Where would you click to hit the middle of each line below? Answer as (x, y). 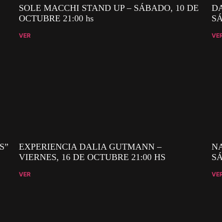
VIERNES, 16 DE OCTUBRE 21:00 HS (92, 157)
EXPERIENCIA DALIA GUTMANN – (90, 146)
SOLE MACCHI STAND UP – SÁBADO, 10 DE (109, 8)
